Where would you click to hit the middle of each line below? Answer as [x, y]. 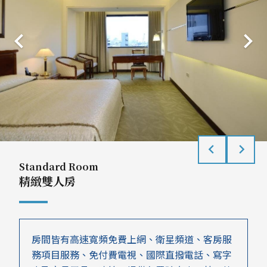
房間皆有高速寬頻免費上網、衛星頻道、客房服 [132, 239]
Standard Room [59, 166]
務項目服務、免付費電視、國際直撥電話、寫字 [132, 254]
